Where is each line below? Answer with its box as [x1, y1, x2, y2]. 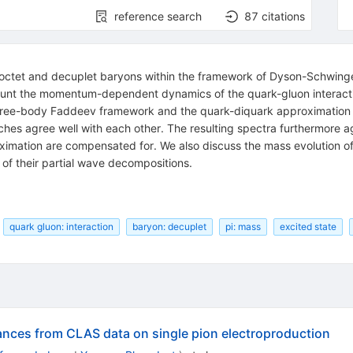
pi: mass [225, 220, 261, 232]
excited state [279, 220, 336, 232]
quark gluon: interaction [9, 220, 113, 232]
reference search [114, 9, 203, 24]
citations [262, 9, 306, 24]
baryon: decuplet [132, 220, 206, 232]
